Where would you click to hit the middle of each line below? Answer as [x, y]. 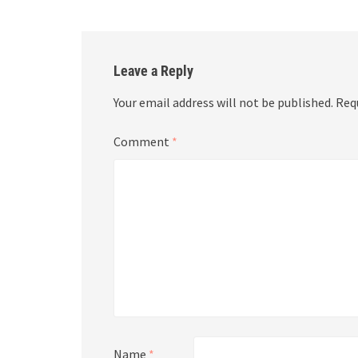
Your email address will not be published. [223, 102]
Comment [143, 141]
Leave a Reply [153, 71]
